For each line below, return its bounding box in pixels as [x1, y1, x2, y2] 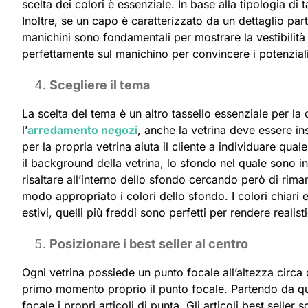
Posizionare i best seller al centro [49, 236, 248, 251]
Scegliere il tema [49, 77, 150, 92]
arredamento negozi [27, 122, 137, 137]
